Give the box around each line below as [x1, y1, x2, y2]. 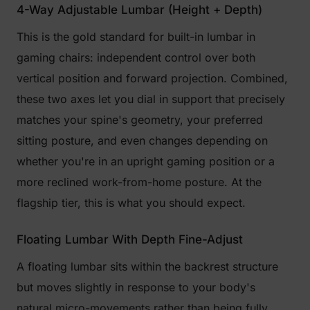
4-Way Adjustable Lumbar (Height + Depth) [17, 3, 262, 17]
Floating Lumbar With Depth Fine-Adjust [17, 232, 243, 246]
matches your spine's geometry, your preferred [17, 113, 263, 127]
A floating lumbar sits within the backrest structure [17, 259, 278, 273]
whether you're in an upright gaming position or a [17, 154, 275, 168]
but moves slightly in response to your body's [17, 280, 255, 294]
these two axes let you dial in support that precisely [17, 92, 285, 106]
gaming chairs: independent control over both [17, 51, 255, 64]
